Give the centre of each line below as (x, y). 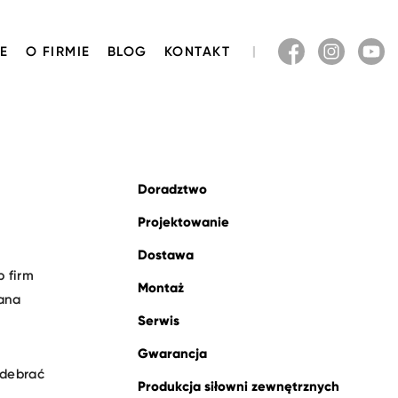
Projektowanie (183, 222)
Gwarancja (172, 354)
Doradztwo (172, 189)
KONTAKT (197, 52)
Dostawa (166, 255)
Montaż (161, 288)
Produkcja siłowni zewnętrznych (239, 386)
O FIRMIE (58, 52)
